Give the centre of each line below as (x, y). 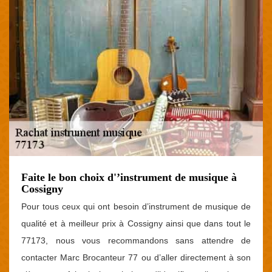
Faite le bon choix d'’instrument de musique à (129, 177)
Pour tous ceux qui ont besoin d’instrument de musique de (136, 206)
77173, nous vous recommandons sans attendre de (136, 240)
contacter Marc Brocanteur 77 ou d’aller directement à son (136, 257)
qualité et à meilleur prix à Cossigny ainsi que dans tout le (136, 223)
